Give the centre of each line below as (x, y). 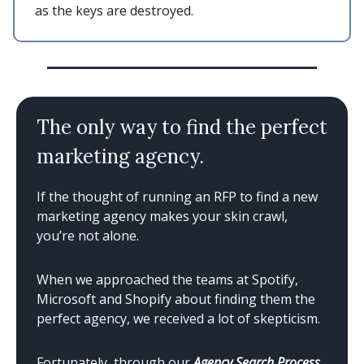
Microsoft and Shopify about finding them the (176, 299)
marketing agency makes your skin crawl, (162, 216)
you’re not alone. (88, 235)
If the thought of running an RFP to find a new (177, 196)
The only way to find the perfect (182, 127)
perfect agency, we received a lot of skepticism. (178, 318)
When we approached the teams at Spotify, (167, 279)
